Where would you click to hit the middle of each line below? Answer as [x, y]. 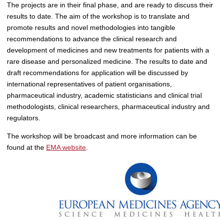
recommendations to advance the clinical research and [92, 39]
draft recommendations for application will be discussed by [97, 73]
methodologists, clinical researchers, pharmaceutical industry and [108, 107]
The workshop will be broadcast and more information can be [102, 136]
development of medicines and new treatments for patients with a [108, 50]
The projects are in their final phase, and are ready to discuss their [110, 5]
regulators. [24, 118]
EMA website [66, 148]
